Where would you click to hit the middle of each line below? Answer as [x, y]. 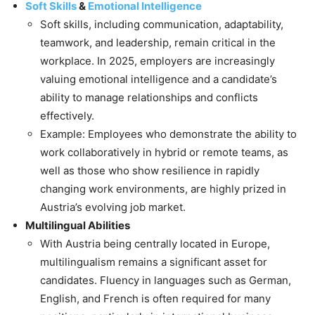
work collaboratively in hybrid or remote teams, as [164, 153]
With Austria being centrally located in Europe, [155, 244]
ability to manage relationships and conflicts [149, 98]
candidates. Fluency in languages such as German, [166, 281]
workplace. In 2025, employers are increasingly [157, 61]
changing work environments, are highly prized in [163, 189]
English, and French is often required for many [155, 299]
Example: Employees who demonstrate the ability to [168, 134]
